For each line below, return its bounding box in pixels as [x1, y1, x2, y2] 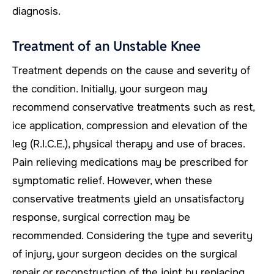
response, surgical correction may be [12, 210, 190, 224]
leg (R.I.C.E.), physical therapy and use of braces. [12, 137, 245, 150]
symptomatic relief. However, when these [12, 174, 212, 187]
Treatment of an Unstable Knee [12, 37, 201, 54]
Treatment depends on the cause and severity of [12, 64, 250, 77]
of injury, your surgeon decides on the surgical [12, 247, 237, 261]
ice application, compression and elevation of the [12, 119, 248, 132]
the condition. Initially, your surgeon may [12, 82, 207, 95]
